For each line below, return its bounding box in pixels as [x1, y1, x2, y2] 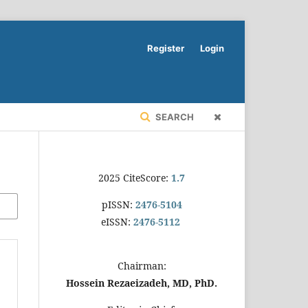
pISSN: [101, 197, 133, 211]
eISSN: [100, 214, 131, 228]
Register [147, 43, 184, 54]
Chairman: [117, 258, 166, 272]
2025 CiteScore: [98, 170, 171, 184]
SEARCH [153, 111, 194, 122]
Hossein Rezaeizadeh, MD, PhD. [66, 276, 217, 289]
